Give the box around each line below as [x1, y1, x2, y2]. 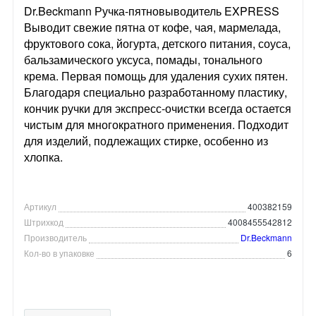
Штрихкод [24, 215, 63, 228]
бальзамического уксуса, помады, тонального [24, 51, 262, 68]
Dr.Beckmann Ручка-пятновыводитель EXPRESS [24, 2, 279, 19]
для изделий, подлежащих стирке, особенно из [24, 132, 268, 149]
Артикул [24, 200, 56, 212]
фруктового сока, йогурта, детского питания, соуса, [24, 35, 291, 51]
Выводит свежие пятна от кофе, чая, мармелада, [24, 18, 281, 35]
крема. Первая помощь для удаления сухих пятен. [24, 67, 288, 84]
